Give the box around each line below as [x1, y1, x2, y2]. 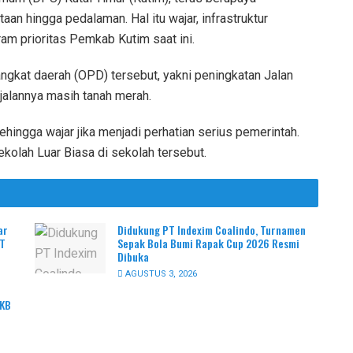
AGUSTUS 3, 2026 [123, 266, 197, 281]
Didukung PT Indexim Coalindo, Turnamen [117, 221, 306, 238]
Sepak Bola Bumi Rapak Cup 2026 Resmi [117, 234, 299, 251]
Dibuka [117, 247, 149, 265]
